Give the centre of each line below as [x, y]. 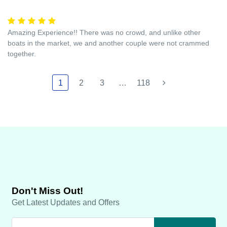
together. [22, 53]
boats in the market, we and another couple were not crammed [108, 43]
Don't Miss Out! [47, 191]
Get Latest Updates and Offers [66, 202]
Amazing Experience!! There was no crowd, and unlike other [104, 32]
